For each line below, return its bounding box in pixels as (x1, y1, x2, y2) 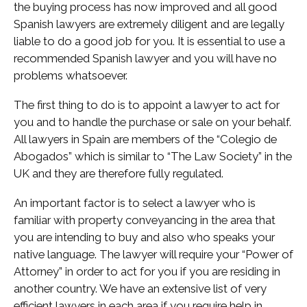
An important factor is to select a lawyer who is (14, 196, 256, 210)
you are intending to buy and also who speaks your (14, 230, 275, 244)
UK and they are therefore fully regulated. (14, 167, 223, 180)
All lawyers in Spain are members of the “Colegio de (14, 132, 277, 146)
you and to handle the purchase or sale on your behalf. (14, 115, 291, 129)
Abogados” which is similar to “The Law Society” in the (14, 149, 292, 163)
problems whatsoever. (14, 69, 127, 82)
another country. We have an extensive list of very (14, 282, 267, 295)
